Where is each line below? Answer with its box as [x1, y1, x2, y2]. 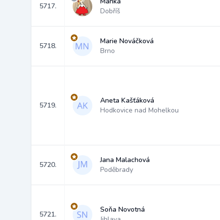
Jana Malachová [100, 155, 150, 165]
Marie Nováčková [100, 36, 154, 46]
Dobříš [100, 6, 120, 16]
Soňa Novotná [100, 205, 145, 214]
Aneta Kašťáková [100, 96, 154, 105]
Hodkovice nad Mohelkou [100, 106, 179, 115]
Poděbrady [100, 165, 133, 174]
